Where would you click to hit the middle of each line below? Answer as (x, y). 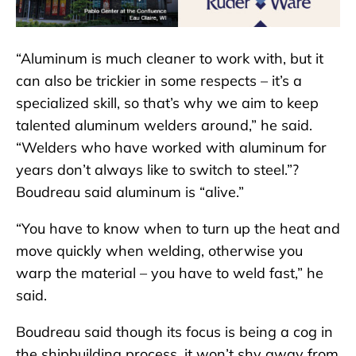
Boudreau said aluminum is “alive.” (130, 192)
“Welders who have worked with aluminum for (171, 147)
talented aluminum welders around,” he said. (164, 125)
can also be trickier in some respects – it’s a (159, 80)
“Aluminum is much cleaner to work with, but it (170, 58)
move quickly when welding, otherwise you (159, 250)
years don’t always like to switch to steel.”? (157, 169)
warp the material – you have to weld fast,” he (170, 273)
